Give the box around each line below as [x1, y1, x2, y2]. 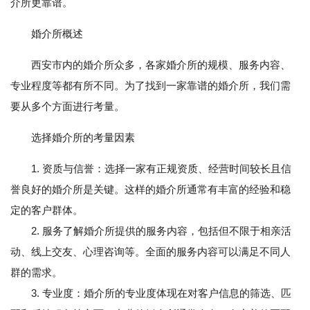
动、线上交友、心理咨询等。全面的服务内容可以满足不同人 [10, 246, 291, 257]
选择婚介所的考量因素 [31, 131, 135, 143]
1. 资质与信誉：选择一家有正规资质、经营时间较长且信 [31, 163, 291, 174]
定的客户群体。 [10, 204, 83, 216]
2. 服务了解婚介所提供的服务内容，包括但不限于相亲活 [10, 225, 291, 237]
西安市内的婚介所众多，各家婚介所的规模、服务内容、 [31, 59, 291, 71]
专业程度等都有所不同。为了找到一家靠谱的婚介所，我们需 [10, 80, 291, 91]
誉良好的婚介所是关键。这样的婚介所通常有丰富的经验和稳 [10, 183, 291, 195]
